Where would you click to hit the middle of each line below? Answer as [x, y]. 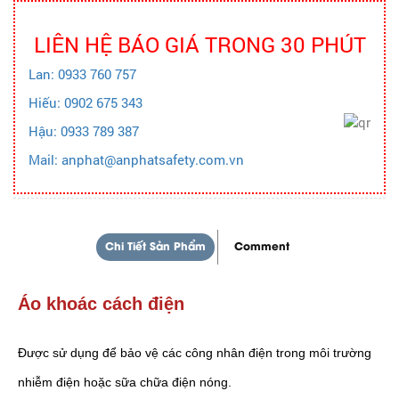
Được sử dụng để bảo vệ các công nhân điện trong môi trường [195, 353]
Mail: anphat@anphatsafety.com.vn [136, 160]
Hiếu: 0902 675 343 [85, 103]
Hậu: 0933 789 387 [84, 132]
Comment [262, 248]
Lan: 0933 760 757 [82, 75]
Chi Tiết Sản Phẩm [155, 248]
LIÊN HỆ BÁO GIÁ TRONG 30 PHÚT [199, 45]
